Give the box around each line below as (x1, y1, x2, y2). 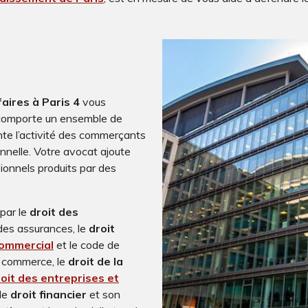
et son (89, 287, 120, 302)
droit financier (10, 287, 87, 302)
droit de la (68, 254, 123, 269)
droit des (30, 205, 78, 219)
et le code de (56, 238, 120, 252)
